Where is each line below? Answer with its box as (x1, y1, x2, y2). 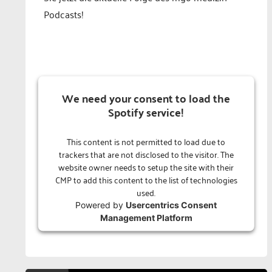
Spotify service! (108, 101, 185, 122)
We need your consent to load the (62, 87, 231, 108)
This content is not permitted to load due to (67, 133, 226, 149)
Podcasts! (43, 5, 84, 22)
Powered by (75, 199, 126, 210)
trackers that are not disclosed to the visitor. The (58, 146, 234, 161)
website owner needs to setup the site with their (58, 158, 234, 174)
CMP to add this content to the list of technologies (55, 171, 237, 187)
